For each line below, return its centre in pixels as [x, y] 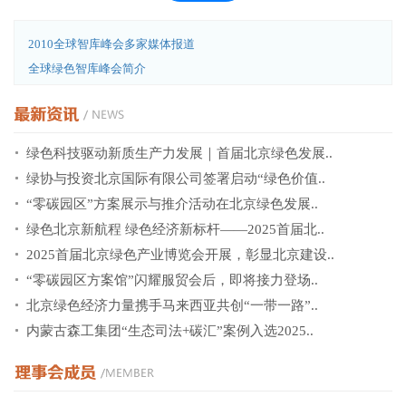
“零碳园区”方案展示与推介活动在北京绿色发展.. [172, 204]
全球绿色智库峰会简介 [87, 68]
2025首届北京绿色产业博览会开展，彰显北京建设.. [180, 255]
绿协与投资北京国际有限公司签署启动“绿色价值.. [176, 179]
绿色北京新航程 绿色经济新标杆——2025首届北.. [175, 229]
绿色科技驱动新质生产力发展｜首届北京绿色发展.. [179, 153]
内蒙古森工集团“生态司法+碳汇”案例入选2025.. [170, 331]
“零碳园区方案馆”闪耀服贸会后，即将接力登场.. [172, 280]
